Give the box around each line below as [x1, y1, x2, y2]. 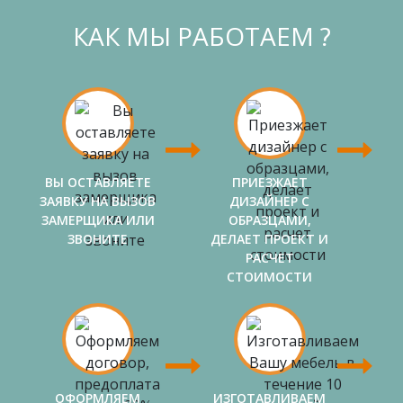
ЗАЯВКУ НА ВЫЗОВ [40, 192, 156, 210]
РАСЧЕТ [245, 248, 294, 266]
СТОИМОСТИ [227, 267, 312, 285]
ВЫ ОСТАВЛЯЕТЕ [44, 173, 151, 191]
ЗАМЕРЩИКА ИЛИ [40, 210, 155, 228]
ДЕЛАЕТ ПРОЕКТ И [210, 229, 328, 247]
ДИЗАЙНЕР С [229, 192, 309, 210]
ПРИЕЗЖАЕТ [231, 173, 308, 191]
